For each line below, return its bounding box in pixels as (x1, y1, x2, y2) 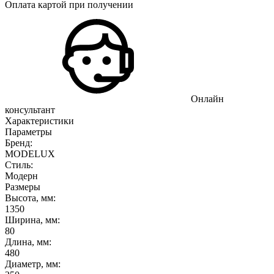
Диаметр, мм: (5, 258, 61, 269)
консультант (5, 104, 55, 115)
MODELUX (5, 148, 55, 159)
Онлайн (188, 93, 224, 104)
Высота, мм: (5, 192, 56, 203)
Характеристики (5, 115, 74, 126)
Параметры (5, 126, 52, 137)
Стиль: (5, 159, 33, 170)
